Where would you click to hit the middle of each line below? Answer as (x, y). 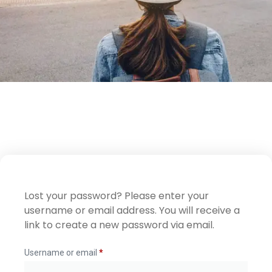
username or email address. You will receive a (132, 210)
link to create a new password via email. (119, 225)
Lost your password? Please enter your (117, 195)
